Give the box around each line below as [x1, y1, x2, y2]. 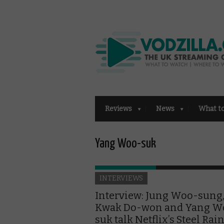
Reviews [105, 104, 132, 113]
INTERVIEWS [99, 173, 143, 182]
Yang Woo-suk [95, 137, 156, 150]
